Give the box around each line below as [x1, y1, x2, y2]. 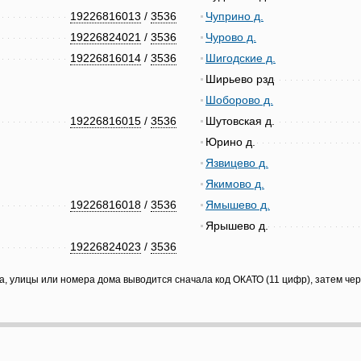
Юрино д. [205, 135, 255, 148]
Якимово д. [205, 177, 264, 190]
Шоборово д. [205, 93, 273, 106]
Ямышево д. [205, 198, 270, 211]
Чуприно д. [205, 10, 263, 23]
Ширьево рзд [205, 73, 274, 85]
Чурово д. [205, 31, 256, 44]
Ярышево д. [205, 219, 268, 232]
